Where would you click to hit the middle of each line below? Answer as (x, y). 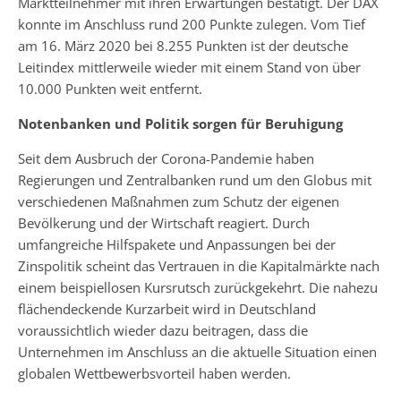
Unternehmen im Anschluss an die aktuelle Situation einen (197, 352)
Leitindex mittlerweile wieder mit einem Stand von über (189, 67)
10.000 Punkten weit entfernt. (110, 89)
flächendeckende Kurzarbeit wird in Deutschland (167, 309)
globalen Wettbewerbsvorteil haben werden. (154, 373)
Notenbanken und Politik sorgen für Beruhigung (180, 124)
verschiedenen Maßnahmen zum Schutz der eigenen (179, 201)
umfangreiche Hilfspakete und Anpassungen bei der (177, 244)
